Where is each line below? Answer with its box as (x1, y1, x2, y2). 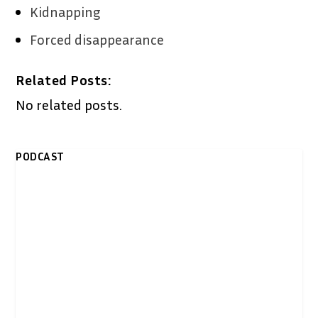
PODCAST (16, 149, 65, 164)
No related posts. (16, 96, 123, 114)
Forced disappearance (30, 31, 165, 48)
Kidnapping (30, 3, 102, 21)
